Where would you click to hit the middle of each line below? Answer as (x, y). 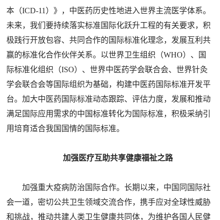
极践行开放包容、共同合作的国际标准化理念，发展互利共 (109, 40)
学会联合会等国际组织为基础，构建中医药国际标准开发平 (109, 84)
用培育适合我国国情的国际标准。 (66, 128)
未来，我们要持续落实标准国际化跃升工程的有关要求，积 (109, 25)
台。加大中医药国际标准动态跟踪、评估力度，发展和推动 (109, 99)
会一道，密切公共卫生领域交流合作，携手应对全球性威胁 (109, 202)
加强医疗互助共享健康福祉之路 (118, 158)
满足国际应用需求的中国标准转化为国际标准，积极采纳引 (109, 114)
